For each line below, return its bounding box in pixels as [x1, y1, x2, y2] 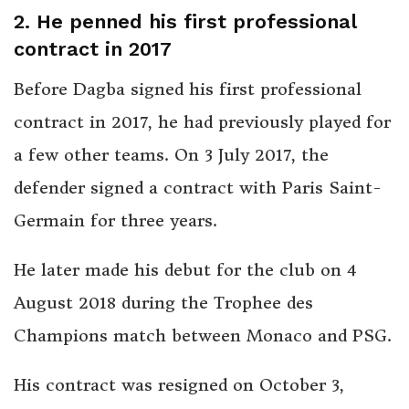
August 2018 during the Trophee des [14, 291, 313, 313]
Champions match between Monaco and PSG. [14, 324, 392, 346]
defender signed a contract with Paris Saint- [14, 176, 382, 198]
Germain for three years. [14, 209, 217, 231]
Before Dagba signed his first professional [14, 78, 362, 100]
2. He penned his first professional [14, 9, 357, 33]
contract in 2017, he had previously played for [14, 110, 391, 132]
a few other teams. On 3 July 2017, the [14, 143, 329, 165]
